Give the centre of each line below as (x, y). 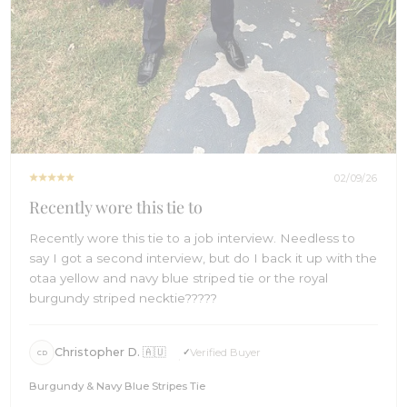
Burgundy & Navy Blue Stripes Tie (118, 386)
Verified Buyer (226, 352)
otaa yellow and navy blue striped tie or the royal (179, 278)
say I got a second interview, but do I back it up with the (203, 258)
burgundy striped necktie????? (124, 298)
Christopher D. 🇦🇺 (111, 352)
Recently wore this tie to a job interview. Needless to (193, 238)
